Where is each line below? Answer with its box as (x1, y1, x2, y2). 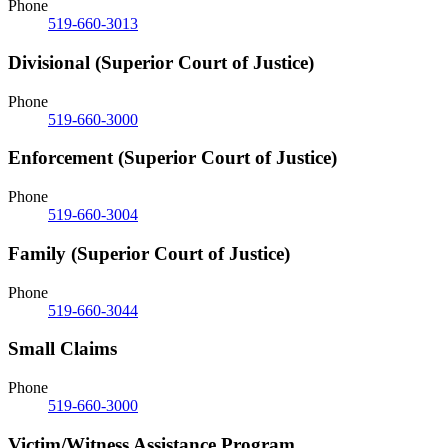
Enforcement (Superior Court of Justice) (8, 147, 337, 169)
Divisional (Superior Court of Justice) (8, 51, 314, 73)
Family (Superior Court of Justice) (8, 242, 290, 264)
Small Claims (8, 338, 117, 360)
